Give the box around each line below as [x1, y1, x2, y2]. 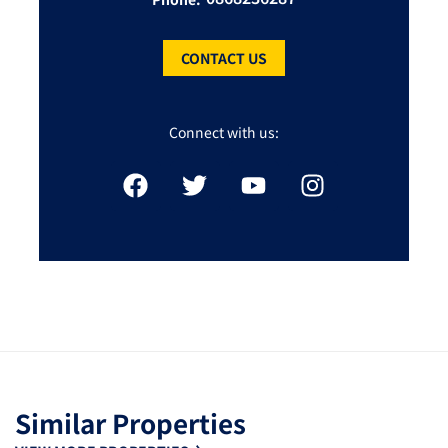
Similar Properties [15, 403, 246, 441]
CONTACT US [181, 47, 267, 68]
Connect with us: [169, 121, 279, 142]
